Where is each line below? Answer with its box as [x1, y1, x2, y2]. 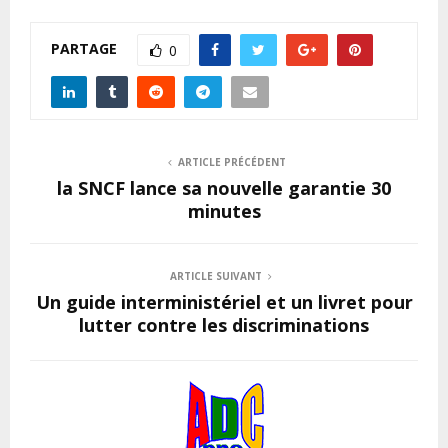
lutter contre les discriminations [79, 313, 369, 338]
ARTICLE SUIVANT [170, 269, 262, 284]
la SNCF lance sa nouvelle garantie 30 [57, 176, 391, 201]
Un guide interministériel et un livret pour [35, 290, 413, 315]
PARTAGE [51, 38, 117, 58]
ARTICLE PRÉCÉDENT [178, 155, 286, 170]
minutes [187, 199, 261, 224]
